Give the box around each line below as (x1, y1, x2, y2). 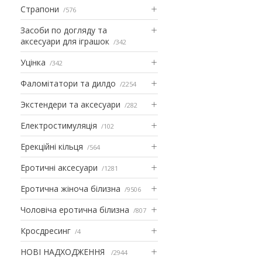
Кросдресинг (20, 225, 71, 236)
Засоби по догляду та (20, 24, 107, 36)
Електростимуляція (20, 119, 97, 131)
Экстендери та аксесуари (20, 98, 120, 110)
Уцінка (20, 56, 46, 68)
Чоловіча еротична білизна (20, 204, 129, 215)
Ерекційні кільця (20, 140, 83, 152)
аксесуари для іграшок (20, 35, 109, 47)
